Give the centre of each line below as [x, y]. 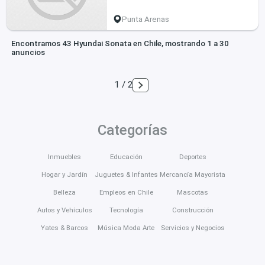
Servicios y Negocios [193, 227]
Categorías [132, 130]
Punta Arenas [146, 19]
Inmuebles [65, 156]
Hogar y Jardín [65, 174]
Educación [126, 156]
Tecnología [126, 210]
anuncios [28, 53]
